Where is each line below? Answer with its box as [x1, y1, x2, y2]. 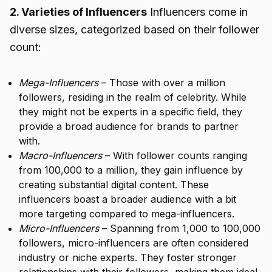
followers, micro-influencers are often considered [19, 237, 248, 249]
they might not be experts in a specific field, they [19, 106, 242, 118]
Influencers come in [147, 5, 248, 18]
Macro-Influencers [19, 149, 102, 161]
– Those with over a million [98, 76, 225, 89]
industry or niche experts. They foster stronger [19, 251, 237, 263]
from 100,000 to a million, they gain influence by [19, 164, 243, 176]
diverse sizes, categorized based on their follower [10, 23, 259, 36]
